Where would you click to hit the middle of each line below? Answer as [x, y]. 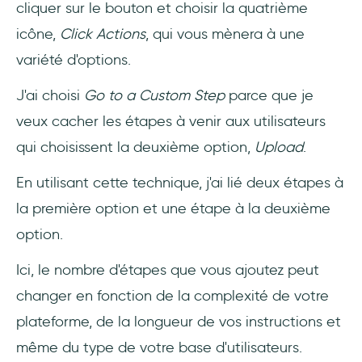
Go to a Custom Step [154, 96]
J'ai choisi [50, 96]
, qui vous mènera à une [225, 34]
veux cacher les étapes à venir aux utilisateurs [171, 122]
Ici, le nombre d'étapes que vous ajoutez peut [168, 270]
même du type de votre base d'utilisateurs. [159, 348]
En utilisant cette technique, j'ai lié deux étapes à [180, 183]
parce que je [269, 96]
